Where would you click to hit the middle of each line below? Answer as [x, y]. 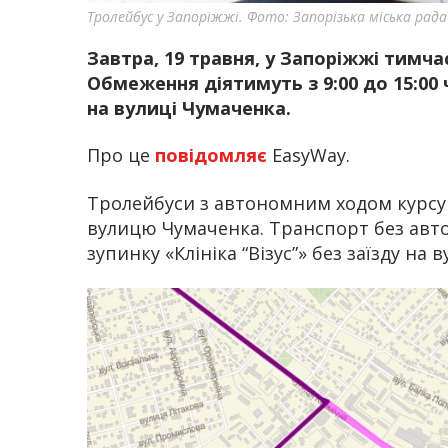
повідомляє [211, 155]
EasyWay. [308, 155]
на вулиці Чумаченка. [189, 107]
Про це [121, 155]
